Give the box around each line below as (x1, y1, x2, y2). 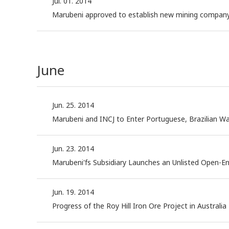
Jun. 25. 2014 (52, 100, 94, 110)
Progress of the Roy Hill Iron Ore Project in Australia (52, 201, 226, 211)
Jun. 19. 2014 (52, 187, 94, 197)
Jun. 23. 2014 (52, 144, 94, 154)
